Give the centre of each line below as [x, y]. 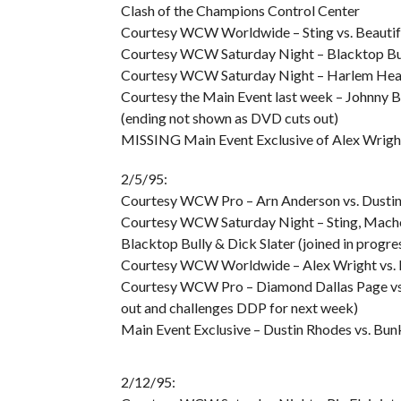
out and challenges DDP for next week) [239, 307]
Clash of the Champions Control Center [240, 10]
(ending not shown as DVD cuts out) [229, 118]
